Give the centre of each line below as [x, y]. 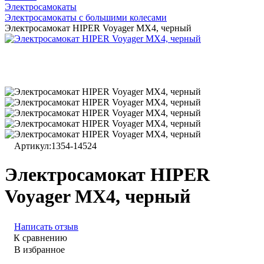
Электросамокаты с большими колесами [86, 17]
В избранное [39, 249]
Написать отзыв [46, 226]
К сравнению [40, 237]
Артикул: [33, 146]
